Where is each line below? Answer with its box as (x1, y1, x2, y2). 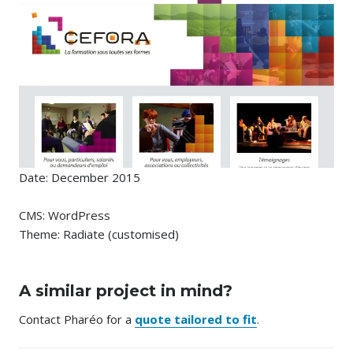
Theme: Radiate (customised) (19, 226, 179, 243)
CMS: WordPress (19, 207, 110, 224)
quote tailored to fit (135, 311, 257, 328)
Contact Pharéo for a (19, 311, 135, 328)
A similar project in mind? (19, 281, 232, 301)
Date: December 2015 (19, 169, 140, 186)
